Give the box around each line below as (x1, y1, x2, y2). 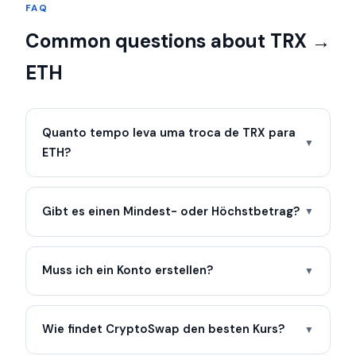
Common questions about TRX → (25, 29, 331, 54)
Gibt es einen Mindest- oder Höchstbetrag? (42, 203, 300, 219)
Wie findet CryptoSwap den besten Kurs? (42, 321, 284, 338)
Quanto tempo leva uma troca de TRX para (42, 124, 296, 141)
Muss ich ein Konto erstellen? (42, 262, 213, 279)
